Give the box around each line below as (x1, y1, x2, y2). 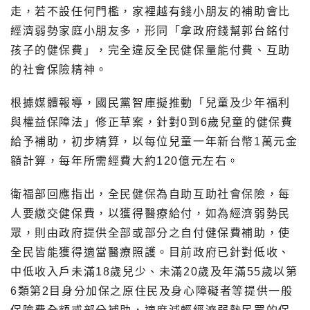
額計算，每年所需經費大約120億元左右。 (10, 154, 240, 167)
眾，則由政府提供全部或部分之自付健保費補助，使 (10, 226, 291, 239)
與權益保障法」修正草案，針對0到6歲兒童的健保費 (10, 116, 293, 128)
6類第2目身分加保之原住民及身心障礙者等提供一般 (10, 284, 293, 297)
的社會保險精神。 (10, 63, 108, 75)
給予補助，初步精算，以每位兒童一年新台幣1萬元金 (10, 135, 298, 147)
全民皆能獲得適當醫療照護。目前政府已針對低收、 (10, 246, 291, 258)
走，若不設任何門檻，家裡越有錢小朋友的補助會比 (10, 5, 291, 17)
